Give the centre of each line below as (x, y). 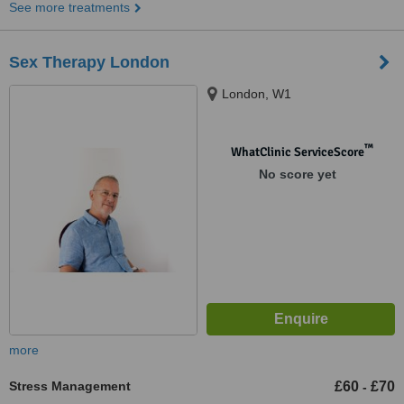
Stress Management (70, 386)
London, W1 (257, 94)
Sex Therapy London (89, 62)
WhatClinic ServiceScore (297, 152)
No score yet (297, 174)
